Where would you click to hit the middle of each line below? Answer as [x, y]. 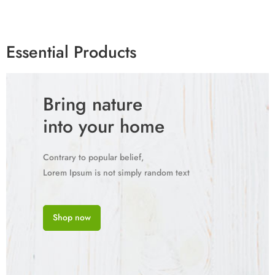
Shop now [72, 218]
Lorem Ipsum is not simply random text [116, 172]
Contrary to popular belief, [93, 157]
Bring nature [92, 104]
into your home [103, 126]
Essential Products [71, 52]
